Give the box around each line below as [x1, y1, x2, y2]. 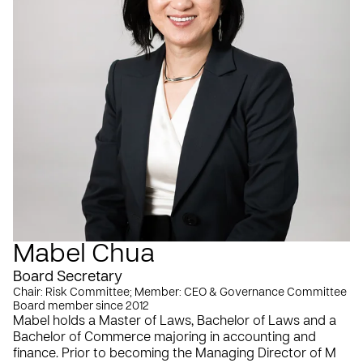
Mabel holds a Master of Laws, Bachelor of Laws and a [13, 314, 336, 328]
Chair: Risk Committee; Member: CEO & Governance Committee [13, 287, 347, 298]
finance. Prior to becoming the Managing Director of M [13, 347, 336, 361]
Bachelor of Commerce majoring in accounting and [13, 331, 316, 344]
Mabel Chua [13, 242, 155, 267]
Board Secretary [13, 270, 122, 284]
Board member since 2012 [13, 301, 149, 312]
